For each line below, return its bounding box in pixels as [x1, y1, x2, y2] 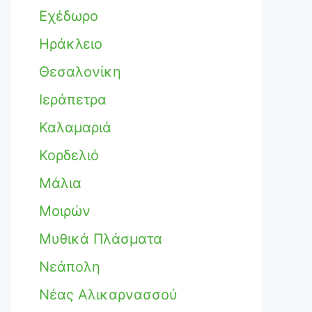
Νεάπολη [39, 258, 100, 275]
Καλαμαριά [39, 119, 111, 136]
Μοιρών [39, 203, 91, 219]
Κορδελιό [39, 147, 99, 164]
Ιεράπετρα [39, 91, 107, 108]
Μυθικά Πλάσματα [39, 231, 162, 247]
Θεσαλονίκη [39, 63, 121, 80]
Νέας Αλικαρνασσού [39, 286, 178, 303]
